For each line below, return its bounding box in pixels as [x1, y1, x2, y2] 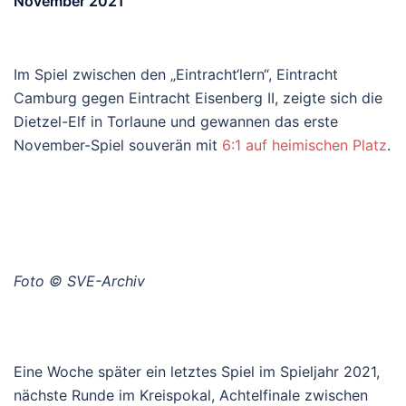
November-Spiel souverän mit [14, 135, 222, 154]
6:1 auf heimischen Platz [222, 135, 387, 154]
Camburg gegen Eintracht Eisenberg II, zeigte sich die [14, 88, 382, 107]
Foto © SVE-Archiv [14, 271, 145, 290]
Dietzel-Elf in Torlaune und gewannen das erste [14, 111, 338, 130]
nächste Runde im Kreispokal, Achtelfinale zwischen [14, 385, 368, 404]
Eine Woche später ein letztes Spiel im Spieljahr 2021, [14, 362, 380, 381]
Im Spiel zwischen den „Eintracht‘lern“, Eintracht [14, 64, 338, 83]
